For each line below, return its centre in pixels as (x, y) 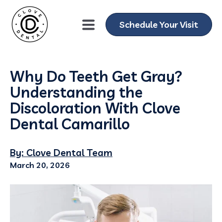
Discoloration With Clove (95, 108)
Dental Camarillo (70, 124)
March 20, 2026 (40, 165)
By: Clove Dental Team (61, 153)
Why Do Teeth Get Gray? (96, 76)
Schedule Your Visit (159, 24)
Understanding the (76, 92)
